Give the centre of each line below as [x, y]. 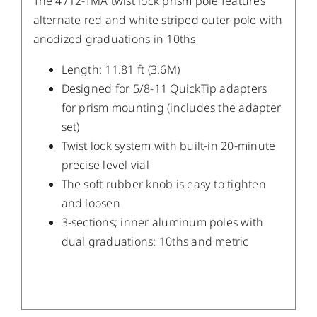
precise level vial [105, 165]
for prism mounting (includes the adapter [171, 108]
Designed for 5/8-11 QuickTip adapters [164, 89]
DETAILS [169, 255]
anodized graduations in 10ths [114, 39]
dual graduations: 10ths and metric [155, 242]
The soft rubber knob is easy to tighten [163, 184]
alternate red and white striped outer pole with [157, 20]
